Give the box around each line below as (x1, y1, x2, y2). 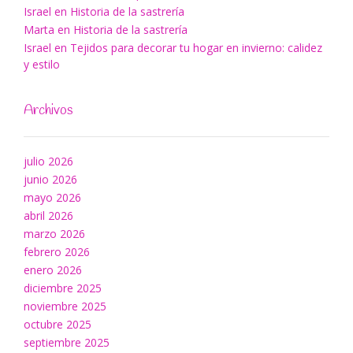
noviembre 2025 (24, 299, 106, 314)
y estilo (24, 57, 60, 72)
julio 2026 (24, 154, 73, 169)
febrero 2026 (24, 244, 90, 260)
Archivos (24, 101, 73, 121)
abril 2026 (24, 208, 73, 224)
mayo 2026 (24, 190, 81, 206)
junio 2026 (24, 172, 77, 188)
